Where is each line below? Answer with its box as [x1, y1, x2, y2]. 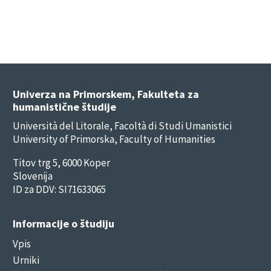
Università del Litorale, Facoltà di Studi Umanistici [13, 119, 232, 132]
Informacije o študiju [13, 216, 115, 230]
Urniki [13, 253, 40, 267]
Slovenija [13, 169, 53, 183]
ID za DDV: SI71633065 [13, 182, 106, 196]
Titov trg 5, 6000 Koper [13, 155, 111, 169]
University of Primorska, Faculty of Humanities [13, 132, 216, 146]
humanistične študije [13, 99, 117, 114]
